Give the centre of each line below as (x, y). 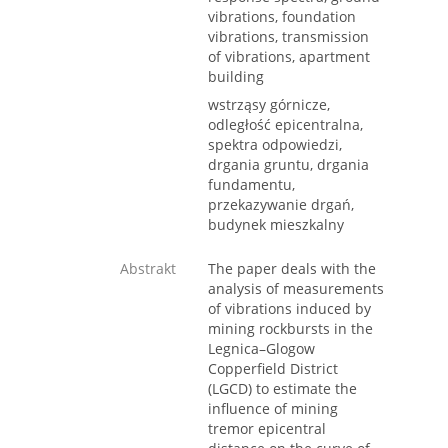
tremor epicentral (267, 429)
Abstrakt (148, 269)
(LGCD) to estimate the (282, 389)
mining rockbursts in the (290, 329)
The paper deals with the (292, 269)
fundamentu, (251, 185)
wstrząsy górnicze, (269, 105)
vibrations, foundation (282, 17)
